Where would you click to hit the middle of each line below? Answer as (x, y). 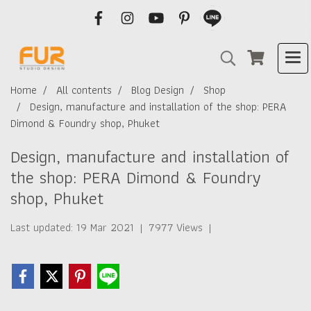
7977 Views (176, 227)
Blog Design (158, 90)
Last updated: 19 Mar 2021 (72, 227)
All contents (84, 90)
